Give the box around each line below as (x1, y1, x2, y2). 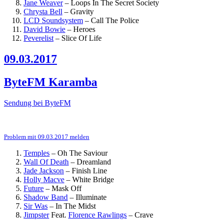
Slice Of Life (61, 33, 102, 42)
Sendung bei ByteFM (4, 98, 71, 107)
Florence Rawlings (68, 210, 127, 219)
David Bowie (24, 25, 65, 33)
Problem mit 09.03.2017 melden (4, 133, 89, 140)
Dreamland (77, 157, 111, 166)
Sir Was (24, 201, 48, 210)
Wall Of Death (24, 157, 69, 166)
